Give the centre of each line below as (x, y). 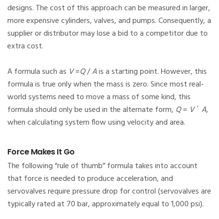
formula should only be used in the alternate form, (91, 110)
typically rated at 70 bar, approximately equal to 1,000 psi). (106, 205)
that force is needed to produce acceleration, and (90, 179)
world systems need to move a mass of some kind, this (99, 98)
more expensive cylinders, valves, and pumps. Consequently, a (109, 21)
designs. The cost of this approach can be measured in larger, (109, 9)
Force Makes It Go (41, 152)
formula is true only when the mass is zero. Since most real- (106, 85)
